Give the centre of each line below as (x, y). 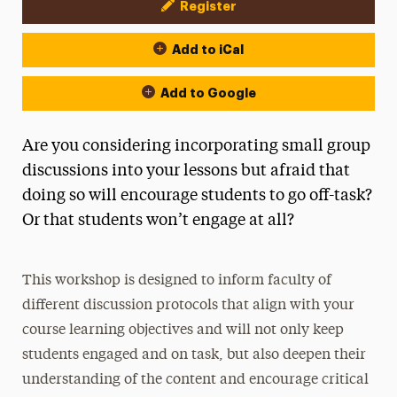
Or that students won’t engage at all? (158, 221)
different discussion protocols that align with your (189, 306)
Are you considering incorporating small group (196, 146)
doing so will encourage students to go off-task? (197, 196)
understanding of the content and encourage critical (196, 380)
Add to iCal (208, 50)
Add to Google (208, 93)
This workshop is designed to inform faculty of (177, 281)
